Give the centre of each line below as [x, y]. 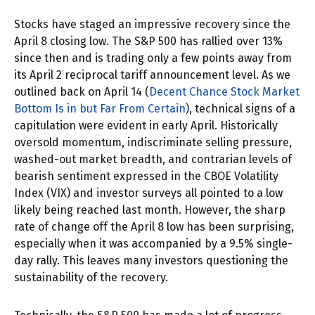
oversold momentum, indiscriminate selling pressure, [153, 143]
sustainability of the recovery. [91, 278]
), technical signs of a [240, 109]
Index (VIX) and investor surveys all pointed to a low [148, 193]
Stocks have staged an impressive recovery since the [152, 25]
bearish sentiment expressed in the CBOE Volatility [146, 176]
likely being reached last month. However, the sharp [150, 210]
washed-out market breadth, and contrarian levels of [153, 160]
